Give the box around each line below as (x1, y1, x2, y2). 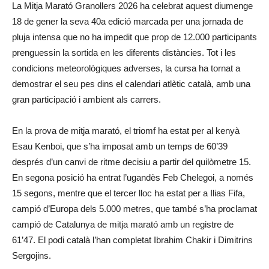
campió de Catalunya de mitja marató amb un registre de (12, 219, 234, 229)
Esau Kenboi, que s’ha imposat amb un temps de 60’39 (12, 141, 228, 151)
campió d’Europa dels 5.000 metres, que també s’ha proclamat (12, 204, 257, 214)
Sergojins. (12, 250, 51, 261)
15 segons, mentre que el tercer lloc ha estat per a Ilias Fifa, (12, 188, 245, 198)
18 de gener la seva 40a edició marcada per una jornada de (12, 16, 243, 26)
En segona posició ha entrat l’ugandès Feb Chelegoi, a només (12, 172, 253, 183)
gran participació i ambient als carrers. (12, 94, 161, 104)
